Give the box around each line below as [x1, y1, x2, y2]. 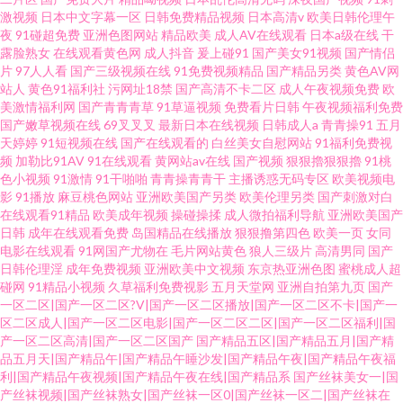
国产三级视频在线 [70, 63, 171, 78]
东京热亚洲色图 [247, 261, 336, 276]
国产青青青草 [78, 99, 154, 114]
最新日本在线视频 [158, 117, 259, 132]
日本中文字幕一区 [40, 9, 141, 24]
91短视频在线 [40, 135, 118, 150]
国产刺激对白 [318, 189, 393, 204]
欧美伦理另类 [239, 189, 315, 204]
